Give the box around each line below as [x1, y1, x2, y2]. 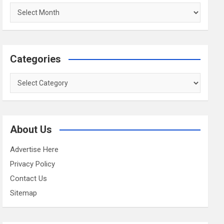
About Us [10, 123, 52, 136]
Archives [9, 3, 38, 13]
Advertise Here [10, 145, 59, 154]
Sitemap [10, 188, 37, 198]
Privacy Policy [10, 159, 55, 169]
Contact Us [10, 174, 47, 183]
